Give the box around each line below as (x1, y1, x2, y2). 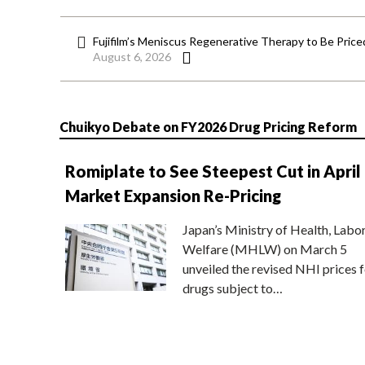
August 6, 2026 (93, 50, 171, 64)
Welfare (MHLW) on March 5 (182, 240, 347, 257)
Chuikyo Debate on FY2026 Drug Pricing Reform (59, 118, 357, 134)
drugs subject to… (182, 279, 283, 296)
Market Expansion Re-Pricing (64, 185, 281, 205)
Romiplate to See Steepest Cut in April (64, 161, 361, 181)
